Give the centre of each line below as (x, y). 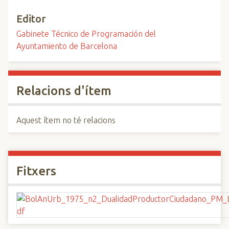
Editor (31, 19)
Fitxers (36, 171)
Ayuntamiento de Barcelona (67, 46)
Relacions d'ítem (64, 91)
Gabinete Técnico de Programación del (86, 34)
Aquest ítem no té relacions (66, 120)
